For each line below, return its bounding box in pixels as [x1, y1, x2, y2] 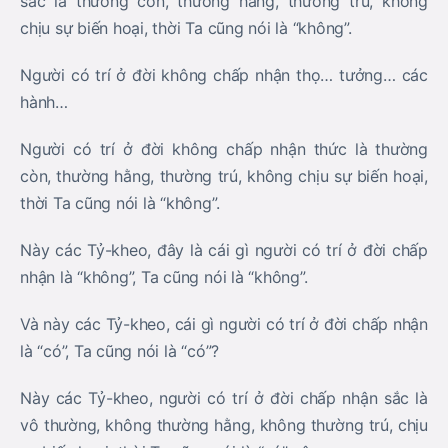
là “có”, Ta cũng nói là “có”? [20, 341, 220, 361]
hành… [20, 92, 68, 112]
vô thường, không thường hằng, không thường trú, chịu [20, 415, 428, 435]
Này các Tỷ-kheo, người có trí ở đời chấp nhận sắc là [20, 388, 428, 408]
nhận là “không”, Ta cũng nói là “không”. [20, 267, 308, 287]
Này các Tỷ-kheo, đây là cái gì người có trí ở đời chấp [20, 240, 428, 260]
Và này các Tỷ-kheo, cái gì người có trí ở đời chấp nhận [20, 314, 428, 334]
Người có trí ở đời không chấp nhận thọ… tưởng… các [20, 65, 428, 85]
